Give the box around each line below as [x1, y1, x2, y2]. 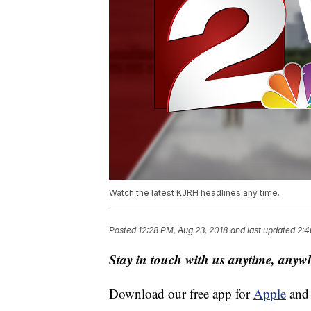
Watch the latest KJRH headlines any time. [109, 187, 280, 199]
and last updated [230, 225, 295, 236]
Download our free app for [109, 285, 253, 303]
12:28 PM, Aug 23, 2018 [138, 225, 228, 236]
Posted [109, 225, 138, 236]
